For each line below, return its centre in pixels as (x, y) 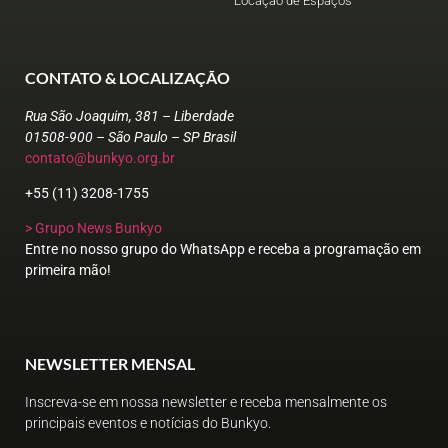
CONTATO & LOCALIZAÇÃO (127, 77)
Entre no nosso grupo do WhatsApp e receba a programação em (223, 249)
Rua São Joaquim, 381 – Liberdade (129, 115)
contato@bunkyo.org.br (100, 157)
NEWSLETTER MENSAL (110, 363)
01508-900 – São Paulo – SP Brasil (130, 136)
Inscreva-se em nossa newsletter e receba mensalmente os (206, 401)
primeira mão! (68, 270)
